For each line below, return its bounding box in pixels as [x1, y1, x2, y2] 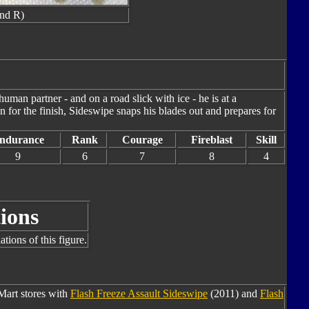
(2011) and [208, 288, 260, 299]
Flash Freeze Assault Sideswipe [70, 288, 208, 299]
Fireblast [191, 134, 232, 146]
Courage [121, 134, 163, 146]
